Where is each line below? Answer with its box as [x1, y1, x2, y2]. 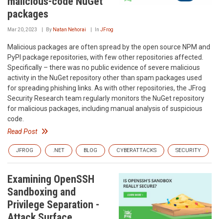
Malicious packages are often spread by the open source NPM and [7, 43, 210, 51]
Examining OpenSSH [7, 173, 94, 185]
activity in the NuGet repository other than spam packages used [7, 74, 202, 82]
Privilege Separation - [7, 198, 99, 211]
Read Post [7, 128, 37, 135]
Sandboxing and [7, 186, 76, 198]
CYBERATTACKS [116, 147, 156, 153]
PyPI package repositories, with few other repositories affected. [7, 53, 203, 61]
